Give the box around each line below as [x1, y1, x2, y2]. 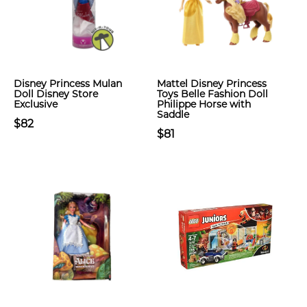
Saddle [157, 108, 189, 121]
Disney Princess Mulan [14, 77, 122, 90]
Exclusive [14, 98, 58, 110]
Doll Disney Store [14, 88, 98, 100]
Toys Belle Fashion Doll [157, 88, 268, 100]
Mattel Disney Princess [157, 77, 267, 90]
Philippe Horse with [157, 98, 251, 110]
